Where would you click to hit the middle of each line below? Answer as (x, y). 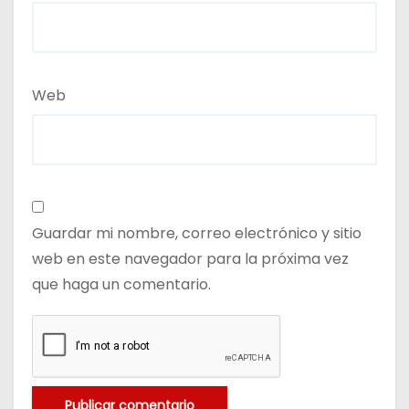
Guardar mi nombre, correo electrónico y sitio (197, 233)
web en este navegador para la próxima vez (190, 258)
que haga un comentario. (121, 284)
